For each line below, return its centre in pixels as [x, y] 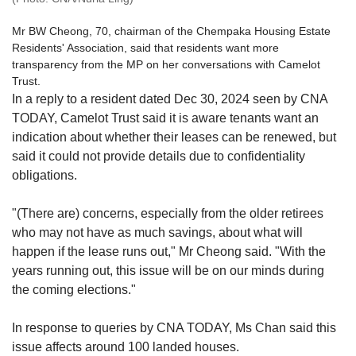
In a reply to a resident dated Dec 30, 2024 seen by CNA [170, 99]
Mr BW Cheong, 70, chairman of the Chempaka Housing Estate [171, 31]
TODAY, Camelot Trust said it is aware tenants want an [165, 118]
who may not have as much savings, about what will [157, 233]
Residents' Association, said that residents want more [145, 48]
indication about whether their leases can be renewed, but [174, 137]
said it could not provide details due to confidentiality [159, 157]
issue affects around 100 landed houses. [126, 347]
